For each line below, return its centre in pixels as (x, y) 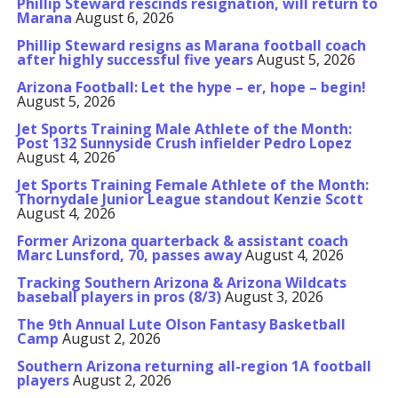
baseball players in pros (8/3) (119, 297)
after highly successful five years (135, 60)
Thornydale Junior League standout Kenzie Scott (190, 199)
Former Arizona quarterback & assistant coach (182, 241)
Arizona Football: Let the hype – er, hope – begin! (191, 87)
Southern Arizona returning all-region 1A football (194, 366)
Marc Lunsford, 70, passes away (129, 255)
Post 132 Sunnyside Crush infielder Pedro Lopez (184, 143)
